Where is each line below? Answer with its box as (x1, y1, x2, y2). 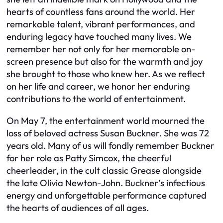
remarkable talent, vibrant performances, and (6, 18, 195, 30)
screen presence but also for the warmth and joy (6, 56, 203, 68)
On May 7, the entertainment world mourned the (6, 114, 205, 126)
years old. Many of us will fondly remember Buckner (6, 139, 215, 151)
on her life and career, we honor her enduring (6, 81, 190, 93)
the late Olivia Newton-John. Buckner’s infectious (6, 177, 205, 189)
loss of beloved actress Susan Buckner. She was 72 (6, 127, 209, 139)
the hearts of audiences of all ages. (6, 202, 149, 214)
